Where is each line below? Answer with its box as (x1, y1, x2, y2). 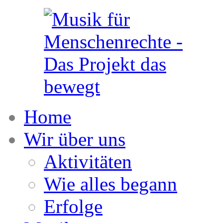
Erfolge (44, 196, 103, 217)
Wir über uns (24, 128, 125, 150)
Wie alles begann (44, 173, 177, 195)
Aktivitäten (44, 151, 132, 172)
